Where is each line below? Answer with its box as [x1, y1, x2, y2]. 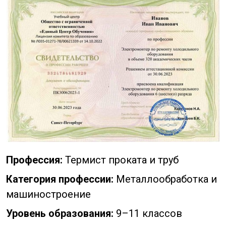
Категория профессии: [6, 173, 114, 186]
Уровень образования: [6, 207, 114, 220]
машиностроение [6, 188, 91, 201]
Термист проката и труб [63, 154, 179, 166]
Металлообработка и [114, 173, 217, 186]
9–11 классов [114, 207, 182, 220]
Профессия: [6, 154, 63, 166]
